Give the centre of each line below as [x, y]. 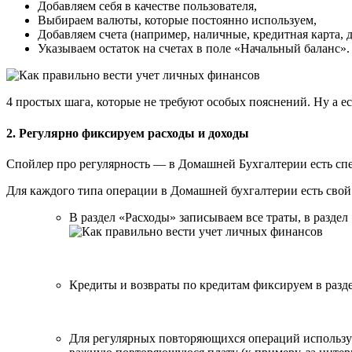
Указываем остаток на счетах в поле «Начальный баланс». [194, 49]
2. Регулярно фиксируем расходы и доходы [128, 133]
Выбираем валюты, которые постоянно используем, [177, 20]
